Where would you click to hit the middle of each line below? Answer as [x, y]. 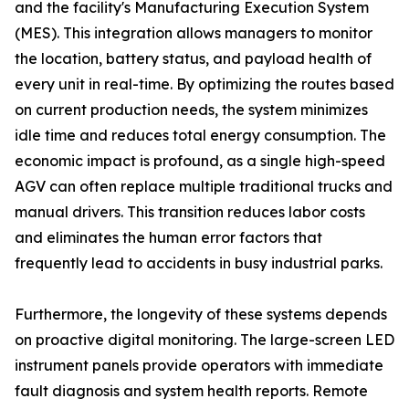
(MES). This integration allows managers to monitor [194, 33]
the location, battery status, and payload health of [193, 58]
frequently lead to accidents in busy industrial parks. [199, 263]
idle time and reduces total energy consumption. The [200, 135]
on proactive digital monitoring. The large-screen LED [204, 340]
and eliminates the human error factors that [168, 237]
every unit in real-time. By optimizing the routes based [204, 84]
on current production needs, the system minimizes [191, 110]
